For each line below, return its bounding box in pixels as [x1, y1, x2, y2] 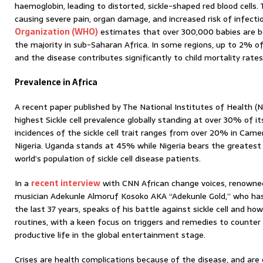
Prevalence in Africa [15, 76, 97, 89]
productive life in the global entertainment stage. [15, 228, 205, 241]
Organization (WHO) [15, 25, 98, 38]
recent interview [31, 177, 100, 190]
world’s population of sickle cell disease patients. [15, 152, 201, 165]
